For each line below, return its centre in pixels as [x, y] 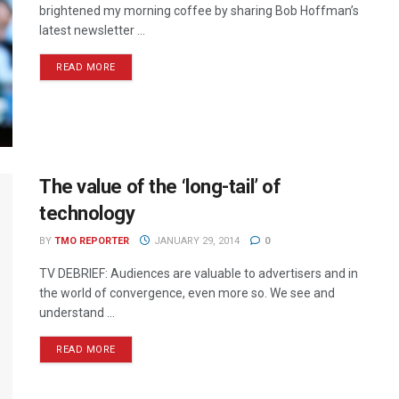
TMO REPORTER [92, 241]
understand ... [77, 313]
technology [87, 214]
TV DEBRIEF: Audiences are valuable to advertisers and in [199, 274]
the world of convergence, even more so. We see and [187, 293]
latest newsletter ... [92, 30]
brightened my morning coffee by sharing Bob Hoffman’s [199, 10]
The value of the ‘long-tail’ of [160, 187]
